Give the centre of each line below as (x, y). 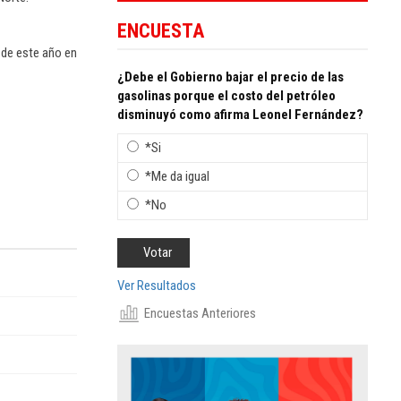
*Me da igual (177, 176)
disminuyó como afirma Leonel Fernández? (240, 114)
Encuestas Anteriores (200, 313)
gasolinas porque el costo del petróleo (226, 95)
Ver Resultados (157, 285)
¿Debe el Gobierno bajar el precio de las (230, 77)
